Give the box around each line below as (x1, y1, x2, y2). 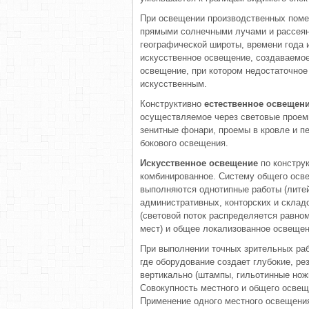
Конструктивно (140, 99, 204, 109)
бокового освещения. (140, 138, 228, 148)
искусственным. (140, 79, 207, 89)
